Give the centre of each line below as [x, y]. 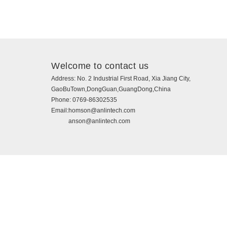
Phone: [62, 100]
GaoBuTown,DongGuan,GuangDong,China [111, 89]
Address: [64, 79]
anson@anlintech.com [100, 121]
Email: [60, 111]
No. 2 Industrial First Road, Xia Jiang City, [134, 79]
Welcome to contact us [100, 66]
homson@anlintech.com [102, 111]
